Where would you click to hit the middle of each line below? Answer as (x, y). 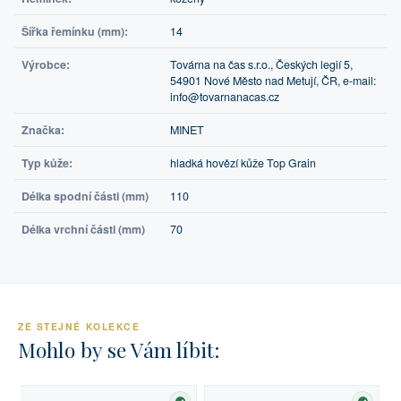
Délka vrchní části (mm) (83, 230)
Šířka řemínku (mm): (75, 32)
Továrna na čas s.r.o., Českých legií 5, (261, 65)
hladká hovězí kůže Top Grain (243, 163)
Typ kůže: (47, 163)
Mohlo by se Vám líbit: (119, 350)
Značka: (43, 130)
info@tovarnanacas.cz (225, 97)
